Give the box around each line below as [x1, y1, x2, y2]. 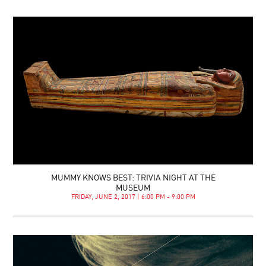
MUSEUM [116, 183, 150, 192]
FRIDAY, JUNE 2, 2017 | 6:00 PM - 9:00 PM [71, 194, 195, 201]
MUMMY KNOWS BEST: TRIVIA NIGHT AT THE [50, 173, 216, 182]
